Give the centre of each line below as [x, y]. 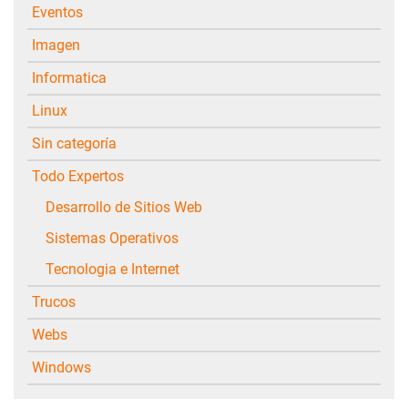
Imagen [58, 45]
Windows [68, 367]
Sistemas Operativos [117, 238]
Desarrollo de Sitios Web [129, 207]
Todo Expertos [82, 176]
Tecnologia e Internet [117, 269]
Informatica [71, 77]
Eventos [61, 12]
